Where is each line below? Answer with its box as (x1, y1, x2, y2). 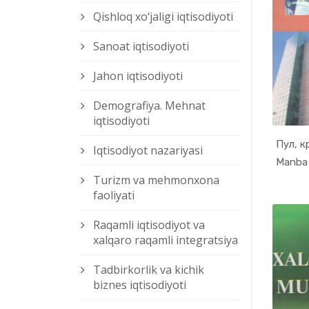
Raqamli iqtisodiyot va (93, 217, 205, 233)
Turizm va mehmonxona (93, 172, 219, 188)
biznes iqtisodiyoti (93, 277, 186, 293)
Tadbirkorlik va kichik (93, 262, 204, 278)
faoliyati (93, 188, 134, 203)
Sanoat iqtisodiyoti (93, 39, 189, 54)
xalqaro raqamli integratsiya (93, 232, 238, 248)
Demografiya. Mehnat (93, 98, 206, 114)
